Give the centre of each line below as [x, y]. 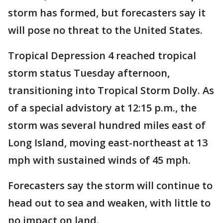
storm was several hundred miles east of [107, 125]
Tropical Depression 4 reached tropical [102, 56]
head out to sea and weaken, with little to [109, 203]
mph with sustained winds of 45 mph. [99, 160]
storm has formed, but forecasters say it [107, 13]
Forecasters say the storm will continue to [110, 185]
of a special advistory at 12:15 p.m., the [102, 108]
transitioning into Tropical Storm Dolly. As [111, 90]
